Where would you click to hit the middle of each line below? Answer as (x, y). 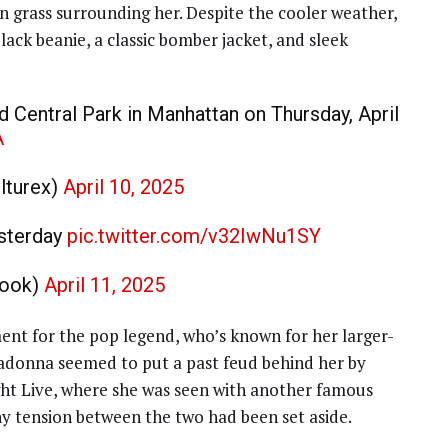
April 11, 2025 (104, 284)
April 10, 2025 (123, 186)
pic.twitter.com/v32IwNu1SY (194, 235)
